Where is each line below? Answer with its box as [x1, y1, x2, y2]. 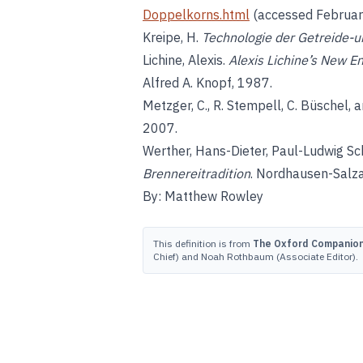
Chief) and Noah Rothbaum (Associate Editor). [153, 250, 358, 263]
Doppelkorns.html [143, 6, 250, 23]
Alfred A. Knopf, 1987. [143, 75, 272, 91]
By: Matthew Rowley [143, 188, 263, 204]
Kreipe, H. [143, 29, 202, 45]
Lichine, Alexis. [143, 52, 228, 68]
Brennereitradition [143, 165, 250, 181]
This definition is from [153, 237, 253, 250]
